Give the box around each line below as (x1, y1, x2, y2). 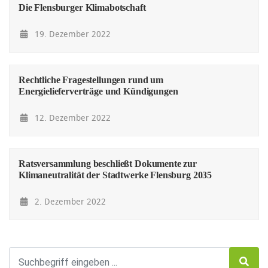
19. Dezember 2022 (32, 28, 111, 40)
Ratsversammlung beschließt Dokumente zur (19, 159, 197, 169)
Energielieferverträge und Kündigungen (19, 86, 178, 97)
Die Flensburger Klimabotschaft (19, 2, 146, 13)
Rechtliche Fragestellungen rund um (19, 75, 163, 86)
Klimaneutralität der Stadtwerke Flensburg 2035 (19, 170, 212, 181)
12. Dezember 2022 (32, 112, 111, 124)
